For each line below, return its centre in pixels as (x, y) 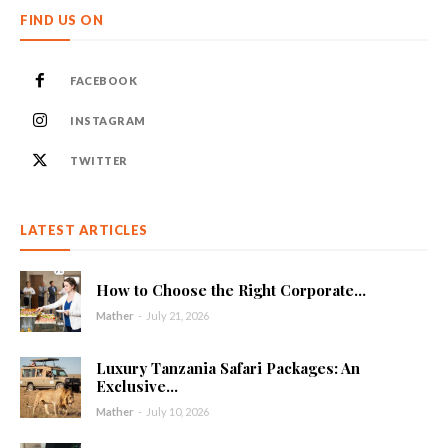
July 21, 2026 (178, 316)
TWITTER (99, 160)
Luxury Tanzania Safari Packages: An (228, 367)
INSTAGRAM (108, 120)
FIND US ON (61, 19)
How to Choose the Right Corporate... (231, 290)
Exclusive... (137, 385)
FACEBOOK (103, 80)
